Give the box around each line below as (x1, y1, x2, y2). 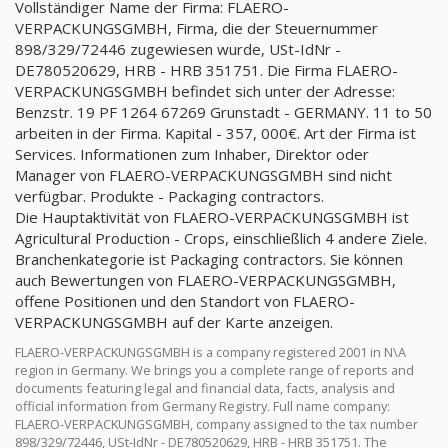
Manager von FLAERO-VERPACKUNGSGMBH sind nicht (15, 165, 392, 185)
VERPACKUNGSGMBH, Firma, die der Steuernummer (15, 18, 378, 38)
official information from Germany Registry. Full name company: (15, 397, 390, 415)
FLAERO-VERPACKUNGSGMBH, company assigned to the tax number (15, 415, 418, 433)
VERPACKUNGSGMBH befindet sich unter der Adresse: (15, 81, 395, 101)
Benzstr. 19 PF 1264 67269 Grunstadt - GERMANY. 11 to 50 (15, 102, 432, 122)
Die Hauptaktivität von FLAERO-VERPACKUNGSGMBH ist (15, 207, 409, 227)
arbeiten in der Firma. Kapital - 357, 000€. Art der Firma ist (15, 123, 416, 143)
